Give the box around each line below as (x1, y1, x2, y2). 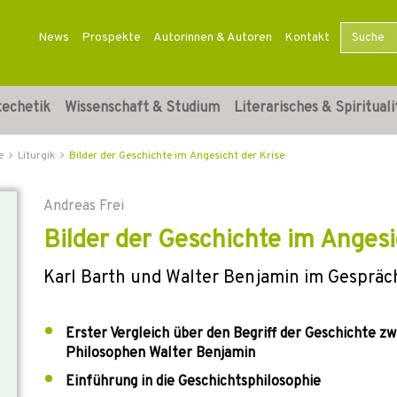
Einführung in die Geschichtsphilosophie (66, 373, 321, 391)
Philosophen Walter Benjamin (66, 345, 255, 362)
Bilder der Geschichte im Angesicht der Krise (69, 149, 284, 163)
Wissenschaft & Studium (65, 99, 220, 117)
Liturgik (18, 149, 55, 163)
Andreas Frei (43, 198, 124, 215)
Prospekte (81, 30, 141, 45)
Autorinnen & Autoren (152, 30, 272, 45)
